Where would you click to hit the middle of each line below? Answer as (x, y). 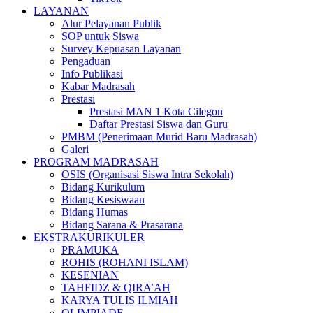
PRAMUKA (90, 249)
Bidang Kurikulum (103, 187)
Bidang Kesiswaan (103, 199)
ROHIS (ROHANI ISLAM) (125, 262)
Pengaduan (86, 61)
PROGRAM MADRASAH (96, 161)
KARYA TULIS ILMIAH (120, 300)
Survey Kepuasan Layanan (121, 48)
